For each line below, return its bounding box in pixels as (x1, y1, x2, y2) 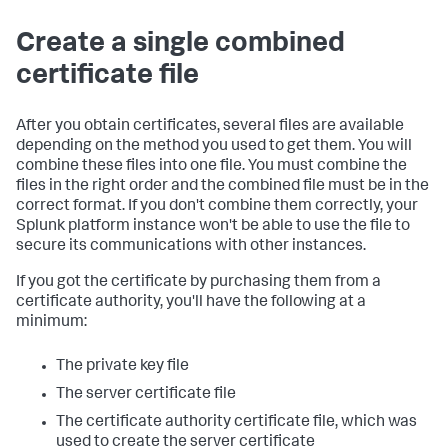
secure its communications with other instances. (16, 239, 366, 255)
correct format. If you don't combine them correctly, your (16, 199, 418, 215)
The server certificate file (56, 387, 236, 403)
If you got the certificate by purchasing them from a (16, 275, 381, 291)
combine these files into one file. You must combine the (16, 159, 407, 175)
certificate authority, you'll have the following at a (16, 295, 366, 311)
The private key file (56, 359, 189, 375)
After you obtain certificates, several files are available (16, 119, 404, 135)
